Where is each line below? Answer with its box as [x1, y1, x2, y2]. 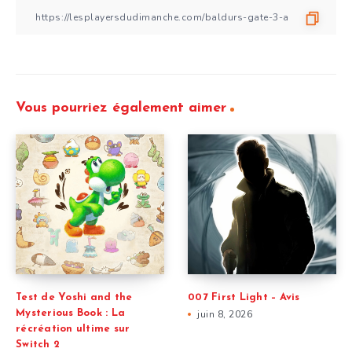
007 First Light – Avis [188, 291, 300, 302]
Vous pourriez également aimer [16, 101, 226, 116]
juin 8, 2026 [197, 307, 252, 321]
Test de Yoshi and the [16, 291, 133, 302]
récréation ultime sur [16, 323, 130, 334]
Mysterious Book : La [16, 307, 125, 318]
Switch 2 [16, 339, 60, 350]
